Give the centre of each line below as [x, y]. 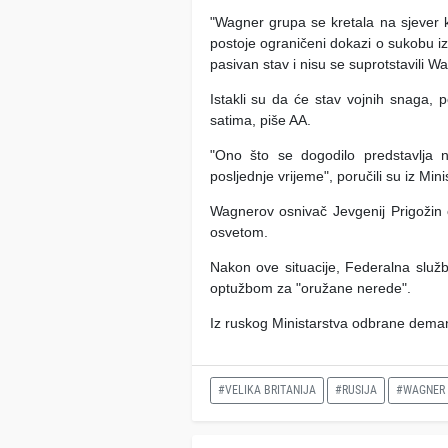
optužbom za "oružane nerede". [310, 287]
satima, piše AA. [262, 119]
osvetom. [238, 231]
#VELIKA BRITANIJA [266, 390]
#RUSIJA [355, 390]
